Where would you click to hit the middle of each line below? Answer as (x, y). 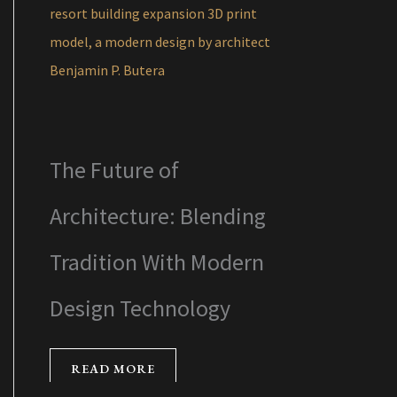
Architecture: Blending (158, 216)
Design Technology (140, 308)
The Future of (114, 170)
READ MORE (113, 369)
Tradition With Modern (157, 262)
